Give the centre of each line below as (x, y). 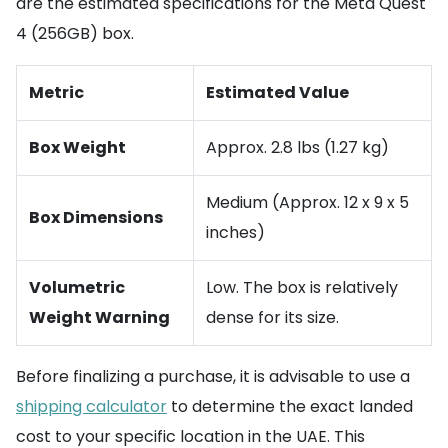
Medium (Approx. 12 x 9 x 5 (307, 202)
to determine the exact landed (290, 406)
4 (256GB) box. (75, 33)
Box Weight (77, 147)
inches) (235, 232)
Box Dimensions (96, 217)
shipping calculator (91, 406)
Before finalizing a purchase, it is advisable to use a (213, 376)
